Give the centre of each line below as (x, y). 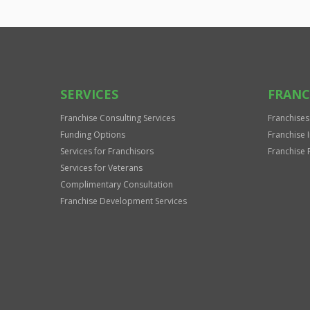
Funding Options (93, 135)
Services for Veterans (101, 168)
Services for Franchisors (107, 151)
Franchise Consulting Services (118, 118)
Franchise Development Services (124, 201)
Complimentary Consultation (117, 184)
